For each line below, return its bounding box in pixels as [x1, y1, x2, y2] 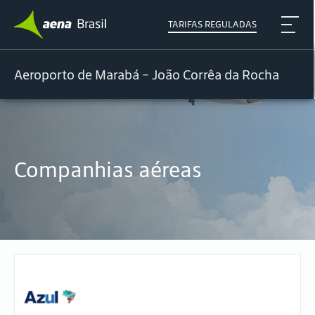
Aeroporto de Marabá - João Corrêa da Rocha [14, 66, 279, 83]
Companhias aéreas [14, 156, 202, 183]
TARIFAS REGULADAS [168, 18, 257, 30]
